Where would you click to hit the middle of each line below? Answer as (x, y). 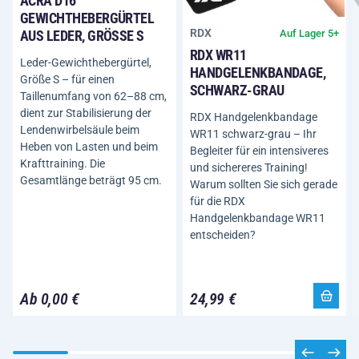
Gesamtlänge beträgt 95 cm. (91, 180)
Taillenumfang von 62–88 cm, (93, 96)
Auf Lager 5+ (309, 33)
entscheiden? (223, 235)
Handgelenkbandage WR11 (258, 218)
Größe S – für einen (67, 79)
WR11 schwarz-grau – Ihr (253, 134)
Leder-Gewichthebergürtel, (86, 62)
